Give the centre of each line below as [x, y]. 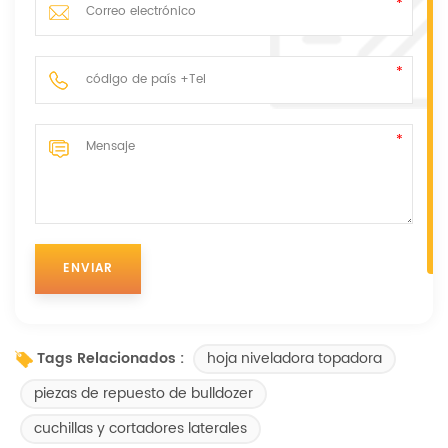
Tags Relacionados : [110, 359]
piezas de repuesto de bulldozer [143, 393]
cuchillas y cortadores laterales [140, 428]
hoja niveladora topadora [294, 358]
